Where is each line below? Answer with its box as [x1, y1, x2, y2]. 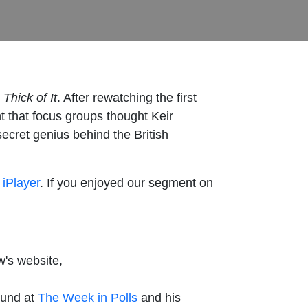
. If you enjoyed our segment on [40, 175, 213, 190]
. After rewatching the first [57, 90, 197, 104]
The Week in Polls [38, 290, 137, 305]
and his [137, 290, 181, 305]
